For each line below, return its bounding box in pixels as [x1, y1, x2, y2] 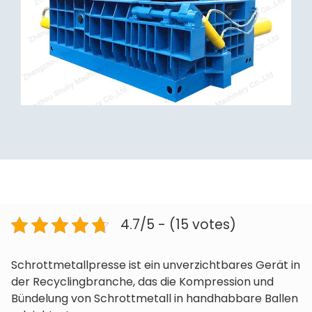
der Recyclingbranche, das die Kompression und [11, 274, 274, 290]
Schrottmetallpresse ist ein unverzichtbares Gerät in [11, 257, 300, 273]
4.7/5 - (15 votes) [120, 215, 236, 234]
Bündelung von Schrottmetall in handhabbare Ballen [11, 290, 298, 306]
